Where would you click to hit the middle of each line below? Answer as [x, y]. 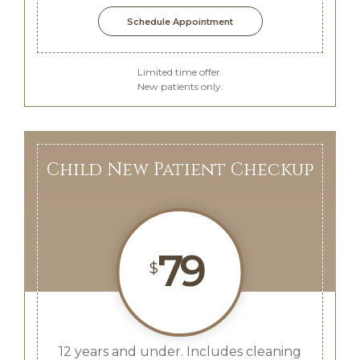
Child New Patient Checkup [180, 170]
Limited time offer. [180, 72]
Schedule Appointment [180, 22]
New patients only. [180, 86]
